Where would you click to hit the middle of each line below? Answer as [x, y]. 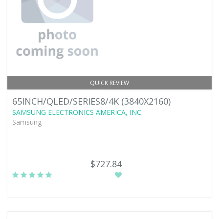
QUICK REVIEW [109, 83]
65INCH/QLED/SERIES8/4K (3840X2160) [91, 101]
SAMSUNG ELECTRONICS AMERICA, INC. [77, 112]
